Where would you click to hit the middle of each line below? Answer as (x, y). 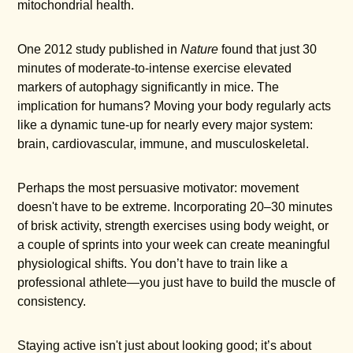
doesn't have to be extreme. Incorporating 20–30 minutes (175, 206)
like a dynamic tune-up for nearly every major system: (165, 124)
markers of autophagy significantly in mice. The (149, 87)
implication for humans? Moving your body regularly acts (175, 106)
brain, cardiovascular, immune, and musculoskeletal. (163, 143)
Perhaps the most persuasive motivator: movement (158, 188)
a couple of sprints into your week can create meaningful (174, 244)
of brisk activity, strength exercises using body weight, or (173, 225)
